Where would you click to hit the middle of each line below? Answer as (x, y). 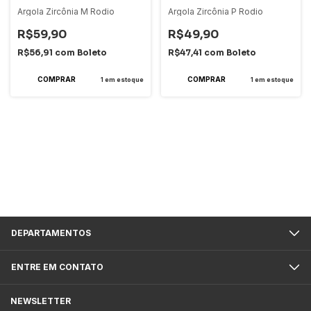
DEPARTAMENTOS (51, 233)
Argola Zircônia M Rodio (66, 12)
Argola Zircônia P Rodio (215, 12)
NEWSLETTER (41, 301)
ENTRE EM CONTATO (57, 267)
